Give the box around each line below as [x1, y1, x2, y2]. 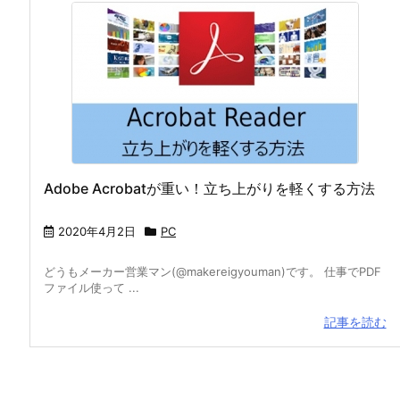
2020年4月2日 [58, 223, 136, 238]
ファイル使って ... [44, 279, 139, 295]
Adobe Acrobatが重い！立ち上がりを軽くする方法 [44, 179, 375, 197]
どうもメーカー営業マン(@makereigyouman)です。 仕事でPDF [44, 263, 381, 279]
